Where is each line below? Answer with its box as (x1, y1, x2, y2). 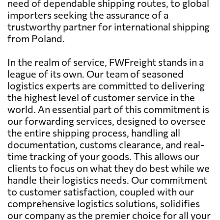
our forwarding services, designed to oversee (7, 114, 206, 127)
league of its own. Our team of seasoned (7, 67, 184, 80)
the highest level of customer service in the (7, 91, 195, 103)
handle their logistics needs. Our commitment (7, 173, 207, 186)
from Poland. (7, 32, 65, 44)
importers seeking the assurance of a (7, 8, 168, 21)
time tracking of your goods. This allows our (7, 150, 199, 162)
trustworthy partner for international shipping (7, 20, 210, 32)
